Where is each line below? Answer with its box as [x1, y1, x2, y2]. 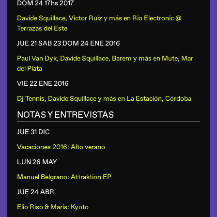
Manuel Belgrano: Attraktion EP [17, 173, 111, 181]
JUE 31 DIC [17, 128, 50, 136]
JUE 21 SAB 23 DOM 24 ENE [17, 39, 104, 47]
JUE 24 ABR [17, 188, 54, 196]
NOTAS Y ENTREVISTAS [17, 109, 114, 121]
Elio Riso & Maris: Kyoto [17, 203, 89, 211]
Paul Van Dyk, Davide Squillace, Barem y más [17, 54, 152, 62]
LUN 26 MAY [17, 158, 57, 166]
